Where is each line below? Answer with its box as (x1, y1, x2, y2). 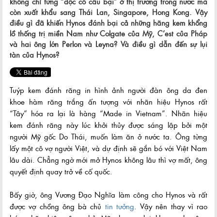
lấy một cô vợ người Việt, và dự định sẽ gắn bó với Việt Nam (10, 143, 207, 154)
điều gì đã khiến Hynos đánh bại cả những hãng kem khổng (10, 17, 207, 29)
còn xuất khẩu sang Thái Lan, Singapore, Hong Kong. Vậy (10, 7, 207, 18)
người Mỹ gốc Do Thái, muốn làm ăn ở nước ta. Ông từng (10, 131, 207, 142)
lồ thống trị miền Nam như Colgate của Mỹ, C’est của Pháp (10, 28, 207, 39)
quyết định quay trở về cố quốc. (10, 166, 112, 177)
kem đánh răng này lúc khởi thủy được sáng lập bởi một (10, 120, 207, 131)
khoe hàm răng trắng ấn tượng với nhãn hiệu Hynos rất (10, 96, 207, 108)
